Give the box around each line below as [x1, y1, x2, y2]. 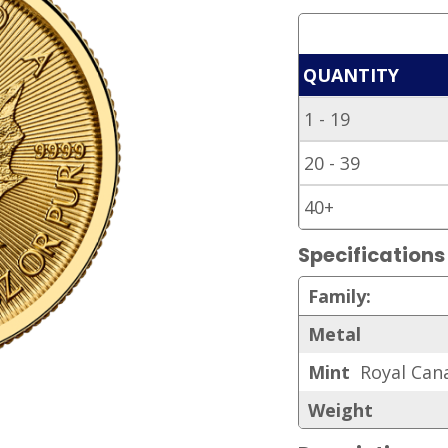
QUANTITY [303, 63, 400, 88]
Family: [307, 283, 371, 308]
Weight [307, 397, 373, 422]
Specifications [297, 241, 445, 270]
